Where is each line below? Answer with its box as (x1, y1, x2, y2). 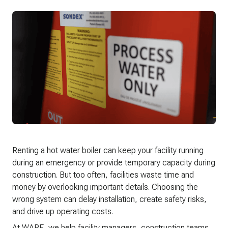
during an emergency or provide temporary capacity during (12, 158, 215, 168)
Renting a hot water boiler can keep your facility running (12, 146, 204, 156)
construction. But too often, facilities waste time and (12, 170, 194, 180)
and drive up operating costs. (12, 207, 113, 217)
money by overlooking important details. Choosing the (12, 182, 198, 192)
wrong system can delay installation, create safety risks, (12, 194, 207, 205)
